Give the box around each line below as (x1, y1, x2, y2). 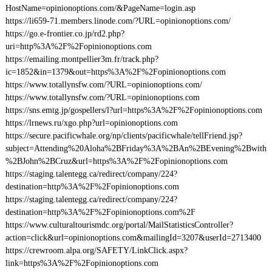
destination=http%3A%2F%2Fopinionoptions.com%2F (5, 208, 195, 217)
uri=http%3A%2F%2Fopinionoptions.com (5, 42, 152, 51)
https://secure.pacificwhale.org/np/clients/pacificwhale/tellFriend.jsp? (5, 131, 242, 140)
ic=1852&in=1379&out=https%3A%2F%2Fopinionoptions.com (5, 67, 226, 76)
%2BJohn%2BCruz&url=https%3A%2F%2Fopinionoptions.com (5, 157, 228, 166)
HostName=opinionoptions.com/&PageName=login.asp (5, 4, 195, 13)
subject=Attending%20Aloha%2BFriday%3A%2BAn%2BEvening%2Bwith (5, 144, 267, 153)
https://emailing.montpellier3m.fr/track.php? (5, 55, 158, 64)
